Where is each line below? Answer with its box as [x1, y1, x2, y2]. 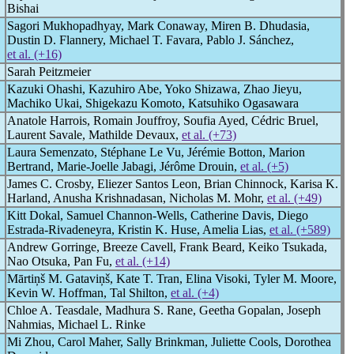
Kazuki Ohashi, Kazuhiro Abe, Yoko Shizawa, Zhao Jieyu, [7, 82, 302, 96]
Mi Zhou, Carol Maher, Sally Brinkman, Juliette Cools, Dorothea [7, 335, 331, 348]
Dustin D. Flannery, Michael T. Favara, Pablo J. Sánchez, [7, 33, 294, 47]
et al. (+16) [7, 47, 62, 61]
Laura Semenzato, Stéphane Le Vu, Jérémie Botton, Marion [7, 145, 305, 159]
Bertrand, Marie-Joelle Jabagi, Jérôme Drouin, [7, 160, 240, 173]
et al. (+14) [115, 254, 170, 268]
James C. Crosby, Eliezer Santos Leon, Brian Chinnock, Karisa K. [7, 177, 338, 190]
